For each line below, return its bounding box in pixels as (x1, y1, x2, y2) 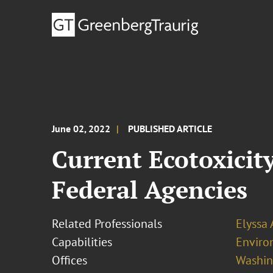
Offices (52, 252, 88, 268)
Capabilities (52, 234, 113, 250)
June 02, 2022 (52, 122, 111, 135)
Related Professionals (52, 216, 163, 232)
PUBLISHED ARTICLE (128, 122, 213, 135)
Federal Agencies (52, 173, 248, 205)
